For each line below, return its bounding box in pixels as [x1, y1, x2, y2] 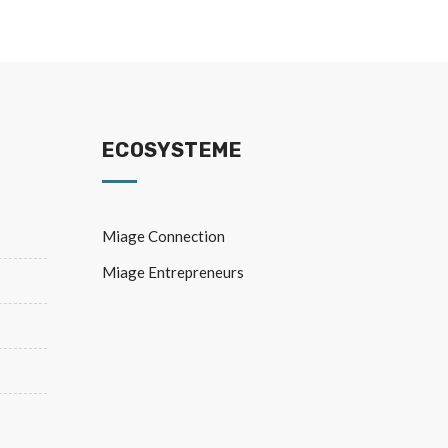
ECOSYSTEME [101, 138, 242, 162]
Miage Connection [101, 227, 225, 245]
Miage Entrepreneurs [101, 263, 244, 281]
